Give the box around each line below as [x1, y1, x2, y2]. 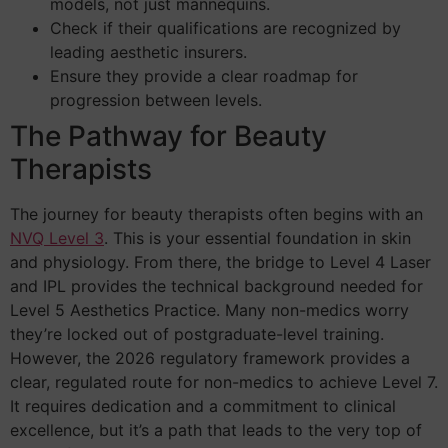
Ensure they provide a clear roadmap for [50, 65, 358, 86]
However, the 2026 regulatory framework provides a [10, 347, 410, 368]
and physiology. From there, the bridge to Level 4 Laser [10, 251, 431, 272]
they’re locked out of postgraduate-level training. [10, 323, 384, 344]
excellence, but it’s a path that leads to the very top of [10, 419, 422, 440]
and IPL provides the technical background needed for [10, 275, 423, 296]
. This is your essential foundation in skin [104, 227, 411, 248]
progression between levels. [50, 89, 262, 110]
